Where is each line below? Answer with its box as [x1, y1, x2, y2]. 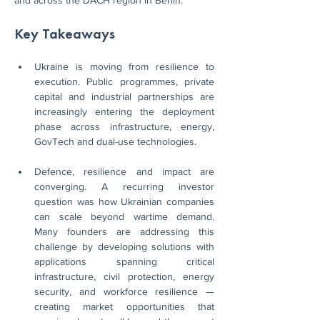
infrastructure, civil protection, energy [34, 271, 214, 282]
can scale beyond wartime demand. [34, 211, 214, 222]
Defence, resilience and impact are [34, 166, 214, 177]
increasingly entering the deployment [34, 106, 214, 117]
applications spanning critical [34, 256, 214, 267]
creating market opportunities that [34, 301, 214, 312]
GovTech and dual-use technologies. [34, 136, 196, 147]
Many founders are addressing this [34, 226, 214, 237]
